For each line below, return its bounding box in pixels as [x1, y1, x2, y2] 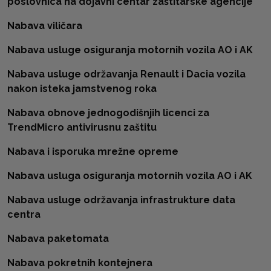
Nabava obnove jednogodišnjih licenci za [7, 107, 209, 119]
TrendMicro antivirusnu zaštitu [7, 122, 157, 133]
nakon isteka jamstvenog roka [7, 83, 157, 94]
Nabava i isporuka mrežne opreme [7, 146, 178, 157]
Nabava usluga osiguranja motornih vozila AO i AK [7, 170, 252, 181]
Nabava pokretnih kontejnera [7, 257, 152, 269]
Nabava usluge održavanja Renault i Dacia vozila [7, 68, 246, 80]
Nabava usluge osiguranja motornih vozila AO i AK [7, 44, 253, 56]
